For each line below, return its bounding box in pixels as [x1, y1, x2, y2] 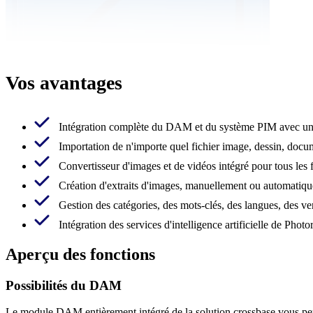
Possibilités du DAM [6, 277, 122, 293]
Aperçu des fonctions [6, 245, 155, 263]
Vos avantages [6, 71, 122, 94]
